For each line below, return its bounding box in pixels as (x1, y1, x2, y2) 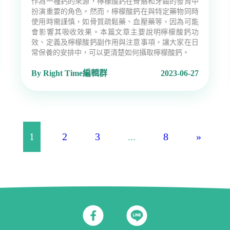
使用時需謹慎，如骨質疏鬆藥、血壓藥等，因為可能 (31, 18, 199, 26)
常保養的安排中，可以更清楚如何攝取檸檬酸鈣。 (31, 49, 190, 57)
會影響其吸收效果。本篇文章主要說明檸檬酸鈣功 (31, 28, 199, 36)
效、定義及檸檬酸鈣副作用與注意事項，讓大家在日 (31, 39, 199, 47)
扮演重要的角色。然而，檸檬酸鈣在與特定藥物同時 (31, 8, 199, 16)
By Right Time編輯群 (31, 69, 108, 78)
